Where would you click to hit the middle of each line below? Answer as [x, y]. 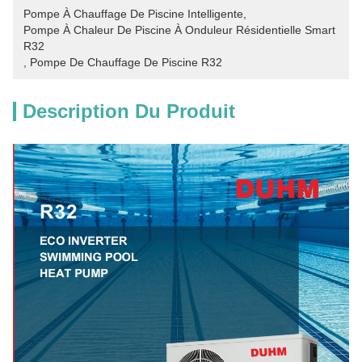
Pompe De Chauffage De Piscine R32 [126, 62]
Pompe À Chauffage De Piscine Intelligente [133, 14]
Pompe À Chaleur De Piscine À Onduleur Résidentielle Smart [179, 30]
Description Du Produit [129, 111]
